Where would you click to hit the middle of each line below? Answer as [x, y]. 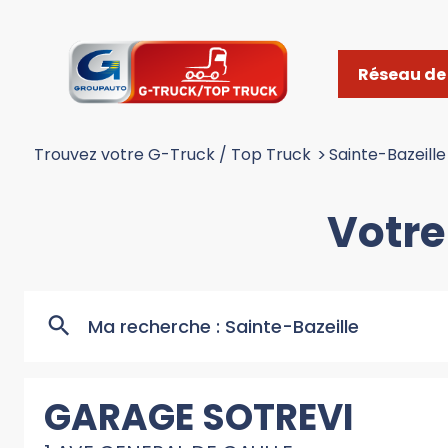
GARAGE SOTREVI [199, 418]
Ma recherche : [156, 327]
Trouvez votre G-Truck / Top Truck [172, 154]
